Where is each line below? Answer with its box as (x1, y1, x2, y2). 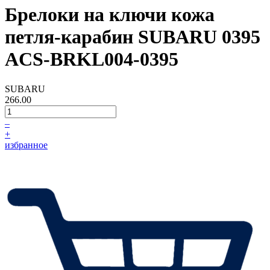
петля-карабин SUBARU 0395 (5, 26, 260, 48)
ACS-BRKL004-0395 (5, 48, 178, 71)
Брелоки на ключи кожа (5, 4, 215, 26)
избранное (5, 139, 48, 150)
